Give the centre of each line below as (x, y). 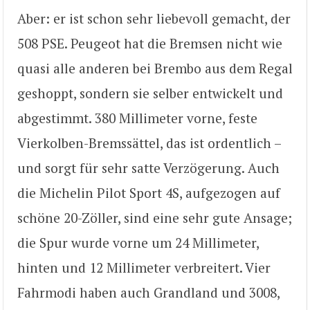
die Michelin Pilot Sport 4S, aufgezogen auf (149, 192)
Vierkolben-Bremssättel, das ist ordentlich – (149, 143)
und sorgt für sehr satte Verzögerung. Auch (148, 167)
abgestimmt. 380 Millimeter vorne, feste (137, 118)
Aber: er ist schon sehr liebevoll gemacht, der (154, 18)
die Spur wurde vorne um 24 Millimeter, (138, 242)
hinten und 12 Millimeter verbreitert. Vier (144, 267)
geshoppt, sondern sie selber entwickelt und (150, 93)
